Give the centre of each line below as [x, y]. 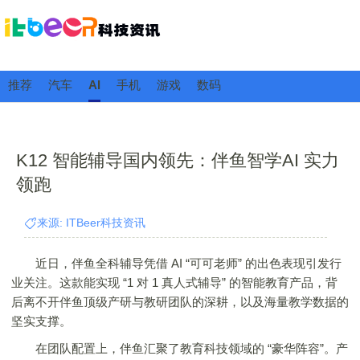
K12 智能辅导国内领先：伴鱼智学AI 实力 [178, 160]
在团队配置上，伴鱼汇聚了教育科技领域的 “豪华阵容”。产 [180, 348]
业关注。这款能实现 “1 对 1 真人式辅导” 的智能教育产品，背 [174, 282]
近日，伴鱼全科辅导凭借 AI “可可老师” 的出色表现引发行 [176, 263]
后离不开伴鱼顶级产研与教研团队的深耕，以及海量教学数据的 [180, 302]
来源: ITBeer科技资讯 [91, 223]
